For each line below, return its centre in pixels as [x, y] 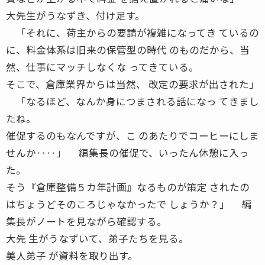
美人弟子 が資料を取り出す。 [72, 255]
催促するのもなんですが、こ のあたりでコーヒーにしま [132, 135]
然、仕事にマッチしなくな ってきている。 [102, 67]
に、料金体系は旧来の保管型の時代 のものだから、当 [128, 49]
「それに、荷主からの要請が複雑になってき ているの [132, 32]
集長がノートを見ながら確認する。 [86, 221]
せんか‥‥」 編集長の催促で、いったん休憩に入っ [127, 152]
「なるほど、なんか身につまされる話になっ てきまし [132, 101]
